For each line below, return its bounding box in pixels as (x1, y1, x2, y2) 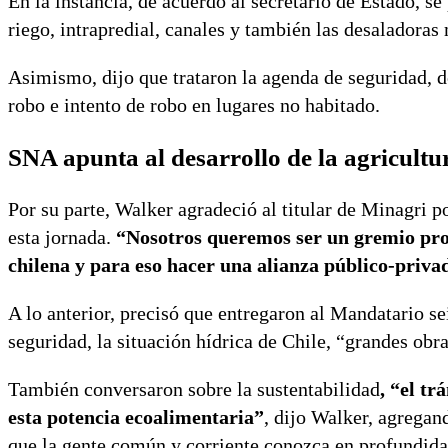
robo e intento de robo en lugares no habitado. (8, 93, 380, 116)
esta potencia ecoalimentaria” (8, 406, 264, 429)
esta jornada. (8, 226, 116, 249)
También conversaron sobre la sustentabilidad (8, 378, 380, 401)
